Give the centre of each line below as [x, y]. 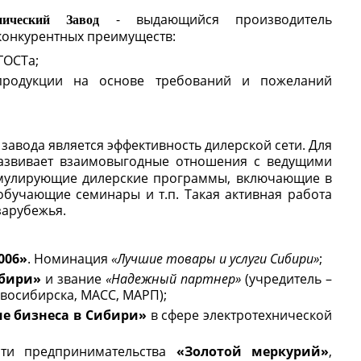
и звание [73, 279]
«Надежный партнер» [173, 279]
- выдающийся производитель [216, 19]
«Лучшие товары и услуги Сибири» [215, 259]
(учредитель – [286, 279]
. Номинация [69, 259]
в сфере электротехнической [241, 315]
